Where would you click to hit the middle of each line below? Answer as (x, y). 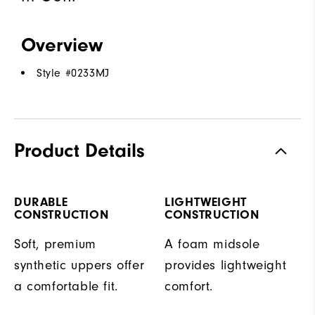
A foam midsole (212, 245)
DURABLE (41, 202)
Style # (54, 73)
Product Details (79, 151)
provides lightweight (226, 266)
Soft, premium (55, 245)
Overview (62, 45)
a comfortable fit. (66, 287)
